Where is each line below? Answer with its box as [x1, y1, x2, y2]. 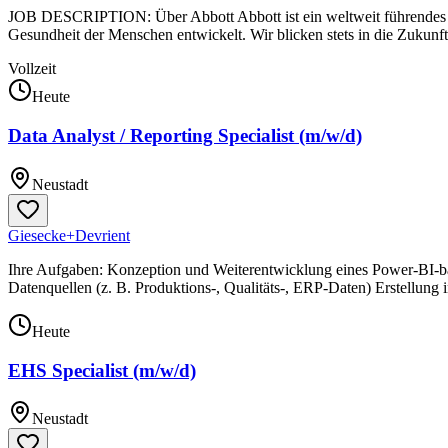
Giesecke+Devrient [8, 226, 130, 244]
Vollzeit [8, 60, 56, 78]
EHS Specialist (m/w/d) [8, 359, 196, 381]
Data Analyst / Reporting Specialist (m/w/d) [8, 125, 362, 147]
